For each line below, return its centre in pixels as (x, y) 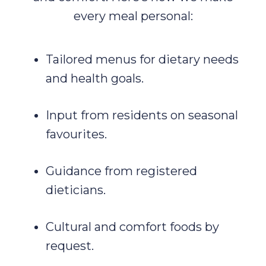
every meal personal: (133, 16)
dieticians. (75, 190)
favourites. (76, 134)
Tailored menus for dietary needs (142, 60)
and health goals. (94, 79)
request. (69, 246)
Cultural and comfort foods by (132, 227)
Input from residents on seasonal (142, 115)
